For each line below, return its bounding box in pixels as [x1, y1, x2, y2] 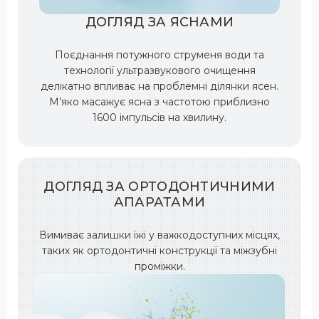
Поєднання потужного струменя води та [55, 48, 264, 61]
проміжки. [134, 259, 185, 273]
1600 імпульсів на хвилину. [93, 110, 226, 124]
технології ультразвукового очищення [63, 63, 256, 77]
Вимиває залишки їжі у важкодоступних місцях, [39, 228, 280, 241]
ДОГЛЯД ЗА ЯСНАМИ [85, 14, 234, 30]
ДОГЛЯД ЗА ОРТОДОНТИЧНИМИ [43, 178, 276, 194]
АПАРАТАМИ [113, 194, 206, 210]
